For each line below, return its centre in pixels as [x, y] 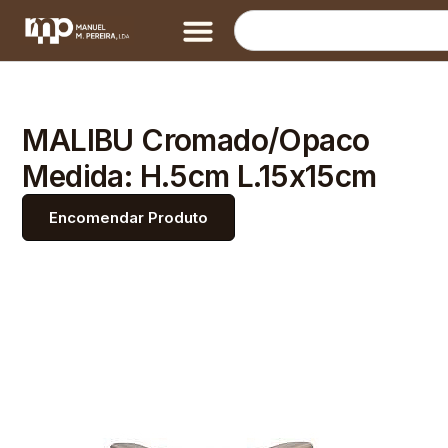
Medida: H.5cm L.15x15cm [199, 176]
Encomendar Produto [129, 217]
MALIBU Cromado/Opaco [196, 140]
